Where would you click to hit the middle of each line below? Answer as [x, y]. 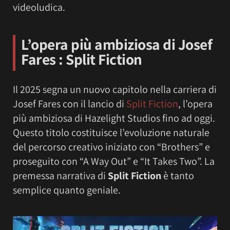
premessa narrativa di [60, 175]
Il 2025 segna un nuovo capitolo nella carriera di [115, 89]
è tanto [178, 175]
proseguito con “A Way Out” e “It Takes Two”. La [114, 161]
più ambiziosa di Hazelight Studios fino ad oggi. [114, 118]
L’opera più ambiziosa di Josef [117, 44]
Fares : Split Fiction [82, 59]
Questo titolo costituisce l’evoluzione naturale [111, 132]
